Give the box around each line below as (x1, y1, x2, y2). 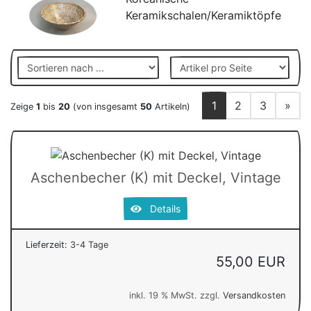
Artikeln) (152, 101, 190, 112)
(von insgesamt (70, 101, 140, 112)
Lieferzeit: (26, 239, 70, 250)
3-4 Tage (70, 239, 108, 250)
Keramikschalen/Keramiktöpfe (125, 8, 281, 22)
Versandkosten (223, 289, 285, 301)
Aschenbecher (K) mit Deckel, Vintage (30, 169, 281, 186)
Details (142, 202, 180, 215)
